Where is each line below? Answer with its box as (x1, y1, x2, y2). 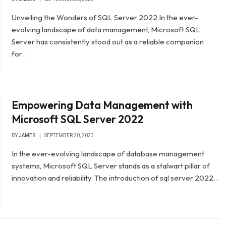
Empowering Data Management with (12, 98, 193, 112)
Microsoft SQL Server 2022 (12, 112, 144, 126)
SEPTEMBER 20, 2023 (44, 133, 94, 139)
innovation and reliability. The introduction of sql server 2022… (12, 173, 219, 183)
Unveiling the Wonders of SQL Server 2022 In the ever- (12, 13, 199, 22)
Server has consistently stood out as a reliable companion (12, 37, 204, 46)
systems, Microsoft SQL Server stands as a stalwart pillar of (12, 161, 210, 171)
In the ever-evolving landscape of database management (12, 149, 205, 159)
